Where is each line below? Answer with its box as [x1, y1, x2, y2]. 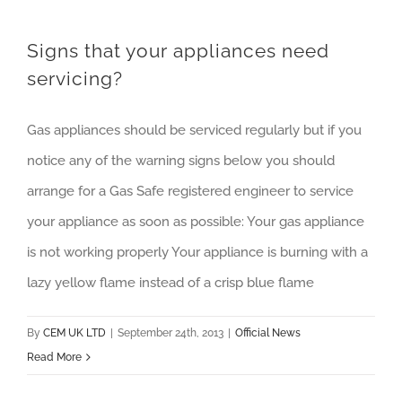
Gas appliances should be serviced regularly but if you [27, 122, 362, 138]
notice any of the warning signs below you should [27, 153, 335, 169]
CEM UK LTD [43, 327, 106, 339]
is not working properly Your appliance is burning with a [27, 244, 368, 260]
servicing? [27, 67, 123, 90]
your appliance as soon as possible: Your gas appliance [27, 214, 364, 230]
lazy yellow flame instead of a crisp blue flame [27, 275, 314, 291]
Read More [27, 351, 82, 363]
